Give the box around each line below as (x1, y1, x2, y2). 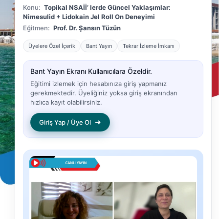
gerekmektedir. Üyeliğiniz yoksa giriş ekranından (30, 89, 177, 97)
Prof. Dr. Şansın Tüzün (53, 24, 121, 32)
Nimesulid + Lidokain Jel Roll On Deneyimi (23, 13, 155, 21)
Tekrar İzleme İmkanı (123, 43, 175, 50)
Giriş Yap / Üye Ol (39, 118, 91, 126)
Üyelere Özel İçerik (28, 43, 75, 50)
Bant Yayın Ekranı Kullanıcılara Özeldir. (30, 67, 152, 76)
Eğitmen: (23, 24, 51, 32)
